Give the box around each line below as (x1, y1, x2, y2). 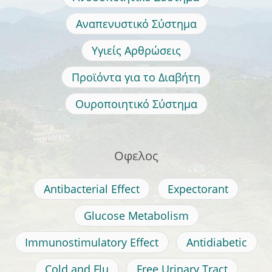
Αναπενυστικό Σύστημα (75, 16, 197, 32)
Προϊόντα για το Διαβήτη (72, 70, 200, 85)
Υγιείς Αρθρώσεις (91, 43, 181, 58)
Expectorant (168, 182, 228, 197)
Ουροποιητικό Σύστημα (75, 97, 197, 112)
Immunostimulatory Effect (25, 235, 158, 250)
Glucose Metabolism (83, 208, 189, 223)
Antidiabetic (186, 235, 247, 250)
